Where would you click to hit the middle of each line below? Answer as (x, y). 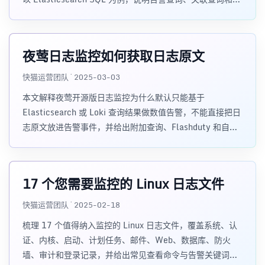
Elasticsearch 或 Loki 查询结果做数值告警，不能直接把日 (132, 112)
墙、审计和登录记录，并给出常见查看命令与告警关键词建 (130, 255)
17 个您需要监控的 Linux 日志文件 (123, 184)
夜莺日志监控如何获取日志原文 (114, 56)
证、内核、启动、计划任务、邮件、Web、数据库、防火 (127, 240)
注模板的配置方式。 (60, 14)
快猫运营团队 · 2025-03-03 (71, 77)
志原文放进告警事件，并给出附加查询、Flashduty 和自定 (130, 127)
